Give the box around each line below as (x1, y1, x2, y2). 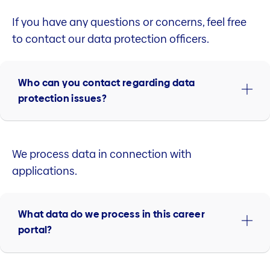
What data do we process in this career (18, 207, 206, 222)
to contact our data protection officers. (12, 31, 209, 47)
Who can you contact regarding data (18, 75, 195, 90)
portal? (18, 223, 52, 237)
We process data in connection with (12, 146, 192, 162)
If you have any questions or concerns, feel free (12, 14, 246, 30)
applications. (12, 163, 77, 179)
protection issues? (18, 91, 107, 105)
